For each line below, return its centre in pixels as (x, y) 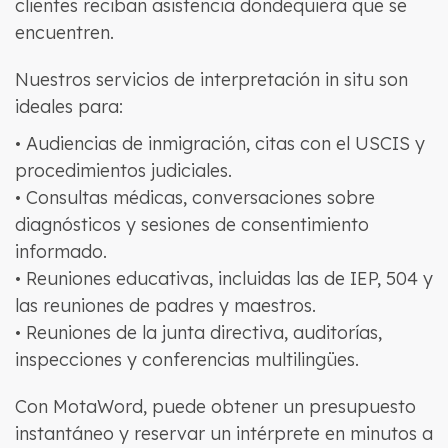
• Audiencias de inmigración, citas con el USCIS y (219, 143)
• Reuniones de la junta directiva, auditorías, (198, 332)
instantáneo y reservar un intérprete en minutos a (223, 433)
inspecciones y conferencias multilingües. (186, 359)
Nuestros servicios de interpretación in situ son (211, 79)
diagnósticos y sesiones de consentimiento (191, 224)
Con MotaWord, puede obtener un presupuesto (215, 406)
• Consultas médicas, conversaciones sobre (194, 197)
